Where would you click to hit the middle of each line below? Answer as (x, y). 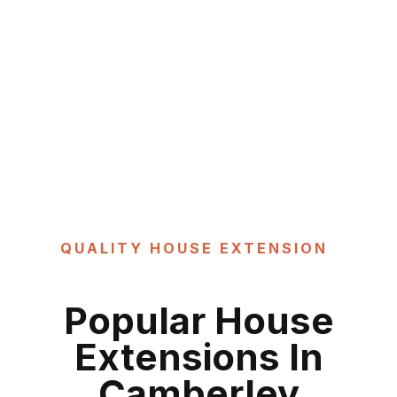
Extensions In (198, 357)
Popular (134, 320)
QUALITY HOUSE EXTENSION (194, 249)
